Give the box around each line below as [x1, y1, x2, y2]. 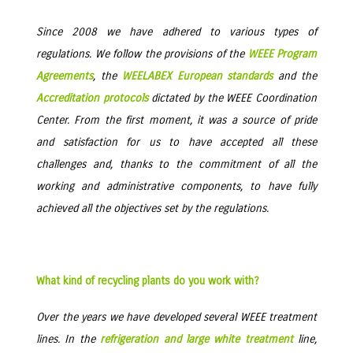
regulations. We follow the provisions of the [36, 47, 248, 61]
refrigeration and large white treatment [100, 333, 293, 346]
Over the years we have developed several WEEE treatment [36, 310, 317, 324]
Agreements [36, 69, 93, 83]
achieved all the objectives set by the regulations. [36, 202, 269, 215]
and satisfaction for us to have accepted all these [36, 136, 317, 149]
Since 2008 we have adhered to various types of [36, 25, 317, 39]
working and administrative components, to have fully [36, 180, 317, 193]
